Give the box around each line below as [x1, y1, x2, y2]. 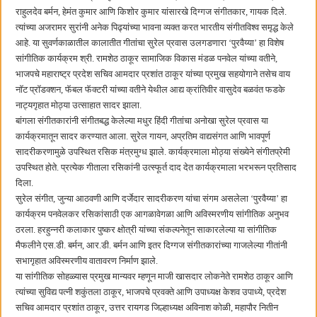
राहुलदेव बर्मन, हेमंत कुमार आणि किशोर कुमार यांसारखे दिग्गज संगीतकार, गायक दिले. [16, 6, 287, 18]
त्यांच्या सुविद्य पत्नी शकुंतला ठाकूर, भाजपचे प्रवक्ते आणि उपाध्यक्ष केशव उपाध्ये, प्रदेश [16, 287, 287, 298]
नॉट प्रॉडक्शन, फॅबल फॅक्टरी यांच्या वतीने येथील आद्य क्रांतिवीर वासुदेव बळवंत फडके [16, 84, 286, 96]
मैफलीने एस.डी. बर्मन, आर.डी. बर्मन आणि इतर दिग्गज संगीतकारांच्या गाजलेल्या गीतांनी [16, 240, 288, 251]
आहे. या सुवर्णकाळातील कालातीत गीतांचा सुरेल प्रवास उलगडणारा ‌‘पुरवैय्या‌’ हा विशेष [16, 38, 284, 49]
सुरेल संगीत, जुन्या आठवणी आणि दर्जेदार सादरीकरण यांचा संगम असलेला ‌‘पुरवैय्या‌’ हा [16, 193, 288, 204]
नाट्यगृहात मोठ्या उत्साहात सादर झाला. [16, 100, 142, 111]
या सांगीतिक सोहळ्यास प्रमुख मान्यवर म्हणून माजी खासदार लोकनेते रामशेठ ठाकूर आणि [16, 271, 294, 282]
